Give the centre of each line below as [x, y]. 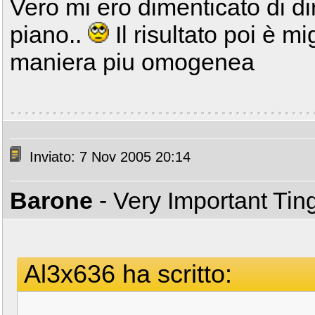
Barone [51, 200]
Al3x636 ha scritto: [128, 274]
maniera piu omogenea [132, 62]
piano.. [49, 34]
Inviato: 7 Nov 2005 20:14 [108, 157]
